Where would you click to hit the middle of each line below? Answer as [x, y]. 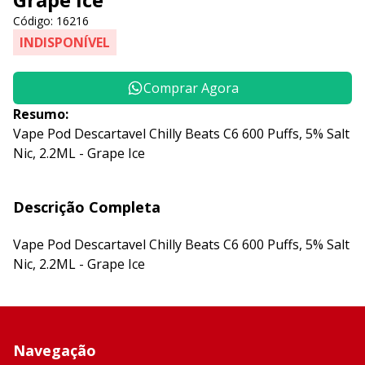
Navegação [55, 350]
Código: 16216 [51, 21]
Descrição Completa [87, 207]
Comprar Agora [191, 88]
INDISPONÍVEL [65, 42]
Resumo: [41, 114]
